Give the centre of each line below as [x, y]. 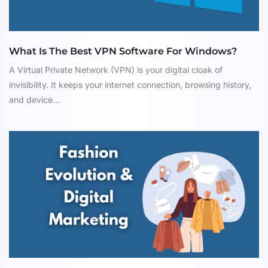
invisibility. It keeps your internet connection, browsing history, [130, 85]
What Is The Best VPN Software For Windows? [123, 51]
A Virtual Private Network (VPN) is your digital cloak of [116, 70]
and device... [34, 100]
